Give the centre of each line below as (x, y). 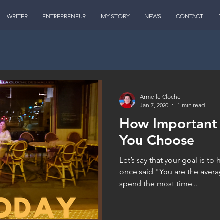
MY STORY (115, 16)
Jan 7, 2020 (154, 105)
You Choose (157, 140)
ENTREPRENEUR (64, 16)
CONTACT (190, 16)
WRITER (17, 16)
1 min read (191, 105)
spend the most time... (159, 183)
